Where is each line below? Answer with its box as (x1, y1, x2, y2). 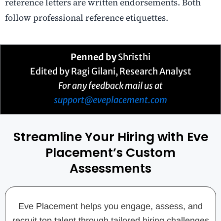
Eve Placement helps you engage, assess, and (18, 201, 203, 211)
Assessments (70, 159, 151, 177)
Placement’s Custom (45, 144, 176, 161)
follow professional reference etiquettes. (5, 11, 168, 24)
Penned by (71, 51, 116, 63)
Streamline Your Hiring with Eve (13, 128, 208, 146)
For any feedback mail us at (58, 79, 163, 91)
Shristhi (116, 51, 150, 63)
